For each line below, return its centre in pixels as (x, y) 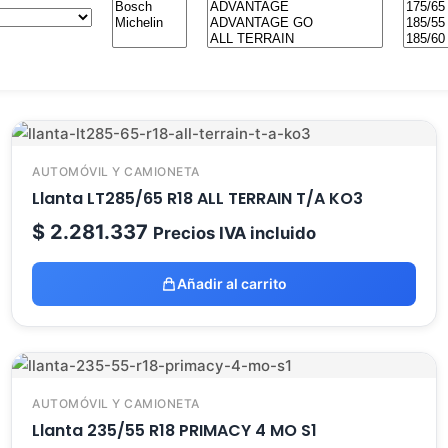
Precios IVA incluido (234, 233)
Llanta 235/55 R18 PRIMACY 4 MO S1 (174, 430)
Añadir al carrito (232, 283)
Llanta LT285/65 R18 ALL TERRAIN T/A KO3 (197, 198)
